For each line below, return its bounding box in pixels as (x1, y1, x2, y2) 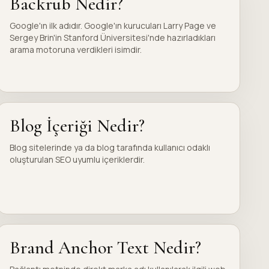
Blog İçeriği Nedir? (9, 115, 145, 137)
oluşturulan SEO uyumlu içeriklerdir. (9, 154, 145, 165)
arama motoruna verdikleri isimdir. (9, 44, 142, 55)
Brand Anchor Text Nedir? (9, 237, 201, 259)
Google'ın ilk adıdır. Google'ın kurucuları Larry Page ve (9, 20, 216, 31)
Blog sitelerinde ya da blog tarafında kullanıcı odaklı (9, 142, 210, 153)
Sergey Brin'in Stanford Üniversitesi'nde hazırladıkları (9, 32, 216, 43)
